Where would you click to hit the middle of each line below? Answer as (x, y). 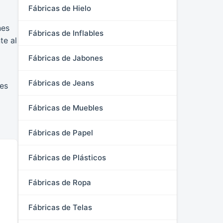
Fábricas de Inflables (66, 33)
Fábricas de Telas (60, 207)
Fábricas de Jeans (61, 83)
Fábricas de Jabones (66, 58)
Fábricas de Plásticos (67, 158)
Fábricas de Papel (61, 133)
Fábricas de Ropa (60, 182)
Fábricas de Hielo (60, 8)
